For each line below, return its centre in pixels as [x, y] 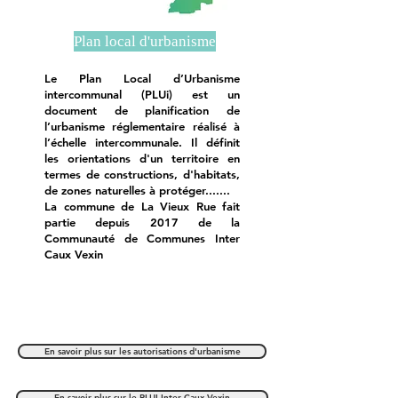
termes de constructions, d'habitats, [142, 174]
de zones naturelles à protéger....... [137, 190]
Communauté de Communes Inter [142, 238]
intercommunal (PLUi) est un [142, 94]
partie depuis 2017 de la [142, 222]
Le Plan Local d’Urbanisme [142, 78]
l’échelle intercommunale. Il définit [142, 142]
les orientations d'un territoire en [142, 158]
